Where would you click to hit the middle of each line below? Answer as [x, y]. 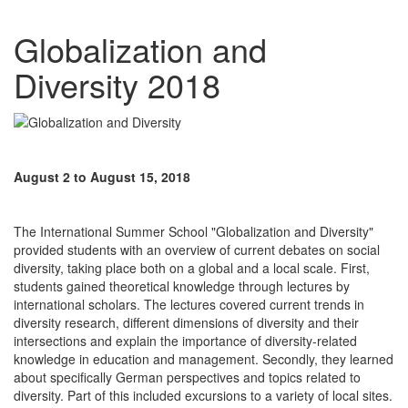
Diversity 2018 [117, 84]
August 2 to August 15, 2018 [102, 176]
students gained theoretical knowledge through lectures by [182, 286]
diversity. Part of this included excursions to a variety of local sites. [203, 395]
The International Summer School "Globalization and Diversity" [194, 231]
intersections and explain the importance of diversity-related [185, 340]
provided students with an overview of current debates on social [197, 249]
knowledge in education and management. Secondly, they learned [204, 358]
